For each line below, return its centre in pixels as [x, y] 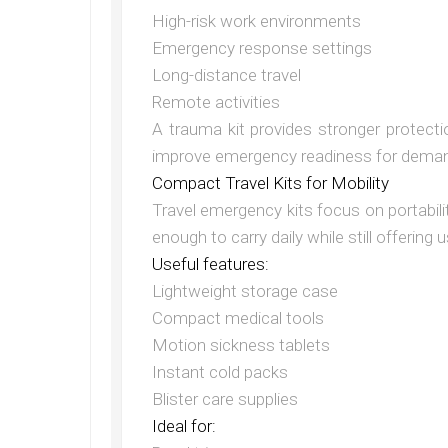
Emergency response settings [262, 48]
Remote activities [216, 102]
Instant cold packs [220, 372]
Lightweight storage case [245, 291]
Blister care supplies [225, 399]
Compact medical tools [238, 318]
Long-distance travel [226, 75]
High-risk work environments [256, 21]
